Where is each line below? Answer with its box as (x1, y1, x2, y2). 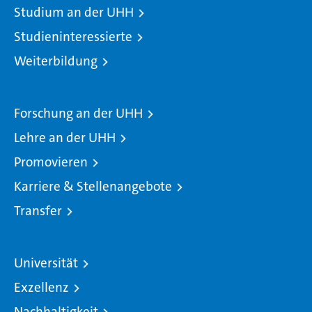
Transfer (14, 202, 62, 220)
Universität (14, 254, 78, 272)
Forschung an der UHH (14, 104, 143, 123)
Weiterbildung (14, 52, 97, 70)
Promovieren (14, 153, 88, 171)
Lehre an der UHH (14, 129, 116, 147)
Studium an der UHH (14, 3, 134, 22)
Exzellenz (14, 279, 69, 297)
